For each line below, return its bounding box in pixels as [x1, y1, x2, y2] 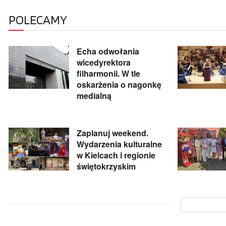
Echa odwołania [77, 45, 139, 57]
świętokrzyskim [77, 160, 136, 172]
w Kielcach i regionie [77, 149, 155, 161]
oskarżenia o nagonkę [77, 78, 161, 90]
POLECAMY [9, 12, 67, 27]
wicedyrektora [77, 56, 131, 68]
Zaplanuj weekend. [77, 127, 148, 139]
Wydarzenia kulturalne [77, 138, 162, 150]
